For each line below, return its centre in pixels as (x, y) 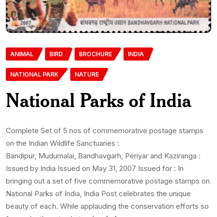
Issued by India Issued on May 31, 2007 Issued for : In (95, 169)
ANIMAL (22, 54)
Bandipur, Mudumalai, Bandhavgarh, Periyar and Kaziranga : (103, 156)
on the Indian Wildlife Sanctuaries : (62, 143)
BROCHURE (95, 54)
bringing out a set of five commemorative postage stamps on (108, 181)
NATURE (87, 75)
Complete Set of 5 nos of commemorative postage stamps (105, 131)
